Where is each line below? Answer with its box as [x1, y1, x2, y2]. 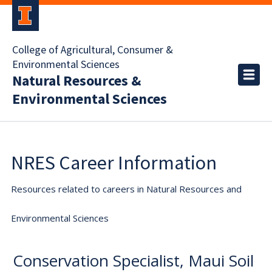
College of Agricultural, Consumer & [12, 42, 173, 58]
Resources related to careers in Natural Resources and [11, 183, 242, 195]
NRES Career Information [11, 151, 217, 175]
